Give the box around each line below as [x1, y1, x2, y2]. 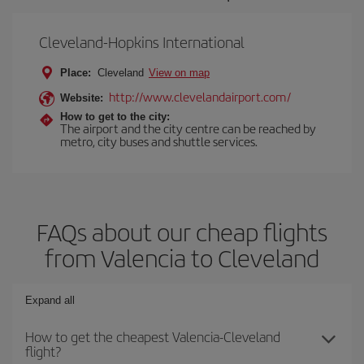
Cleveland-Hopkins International [39, 31, 245, 53]
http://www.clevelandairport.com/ [109, 88, 291, 105]
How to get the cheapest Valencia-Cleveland [25, 327, 280, 346]
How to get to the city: [60, 110, 170, 123]
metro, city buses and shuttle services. [60, 132, 258, 149]
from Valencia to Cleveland [45, 240, 319, 275]
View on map [149, 67, 210, 79]
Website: [60, 92, 103, 104]
